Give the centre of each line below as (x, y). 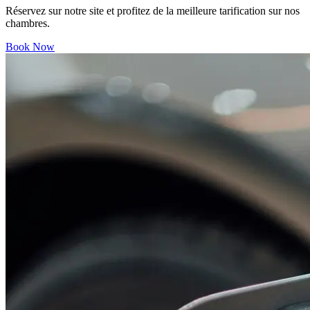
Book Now (30, 47)
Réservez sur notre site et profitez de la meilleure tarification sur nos (153, 11)
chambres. (28, 23)
